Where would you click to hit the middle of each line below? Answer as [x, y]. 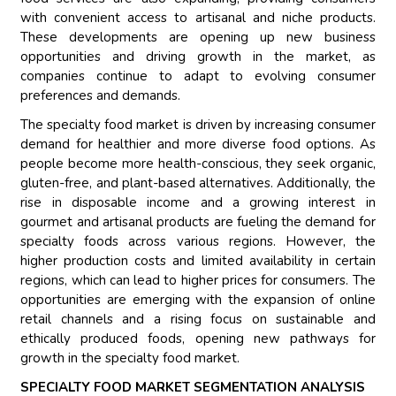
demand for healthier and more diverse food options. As [198, 145]
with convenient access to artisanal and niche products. [198, 18]
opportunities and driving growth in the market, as [198, 57]
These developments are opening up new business [198, 38]
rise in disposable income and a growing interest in [198, 203]
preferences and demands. [101, 96]
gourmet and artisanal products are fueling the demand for [198, 222]
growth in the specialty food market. [130, 358]
